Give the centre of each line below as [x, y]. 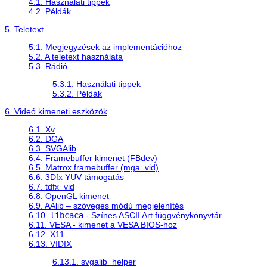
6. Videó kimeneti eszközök [56, 111]
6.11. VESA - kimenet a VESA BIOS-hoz [103, 224]
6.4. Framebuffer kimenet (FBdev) [93, 158]
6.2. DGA [46, 139]
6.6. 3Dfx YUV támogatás [76, 177]
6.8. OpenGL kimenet [69, 196]
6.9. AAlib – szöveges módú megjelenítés [106, 205]
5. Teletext [24, 29]
